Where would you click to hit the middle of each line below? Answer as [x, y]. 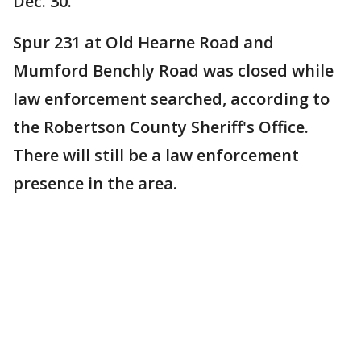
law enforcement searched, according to [171, 99]
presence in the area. [95, 184]
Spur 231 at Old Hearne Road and [143, 43]
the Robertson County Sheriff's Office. [161, 127]
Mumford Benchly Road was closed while [173, 71]
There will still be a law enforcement [156, 156]
